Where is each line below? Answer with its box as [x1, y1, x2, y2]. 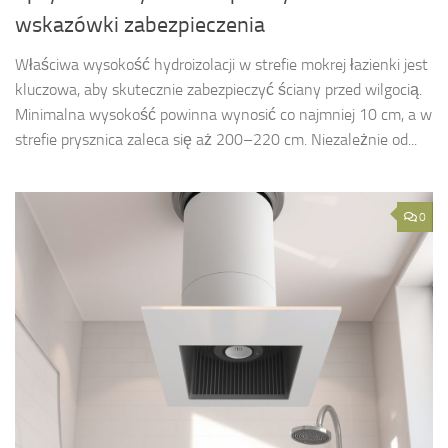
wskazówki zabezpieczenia [15, 12, 265, 39]
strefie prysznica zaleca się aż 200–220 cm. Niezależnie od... [15, 130, 417, 150]
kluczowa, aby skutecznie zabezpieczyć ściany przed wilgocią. [15, 80, 422, 100]
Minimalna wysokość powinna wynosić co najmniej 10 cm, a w [15, 105, 432, 125]
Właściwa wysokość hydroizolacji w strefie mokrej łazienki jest [15, 55, 428, 75]
